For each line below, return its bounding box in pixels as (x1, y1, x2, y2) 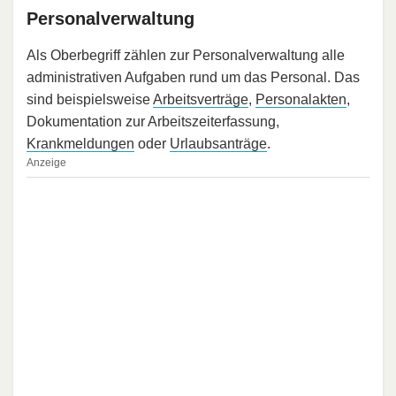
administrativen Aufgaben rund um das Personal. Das (27, 70, 360, 86)
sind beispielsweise (27, 92, 153, 108)
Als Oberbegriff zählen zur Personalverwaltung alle (27, 48, 345, 64)
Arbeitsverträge (153, 92, 248, 108)
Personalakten (255, 92, 346, 108)
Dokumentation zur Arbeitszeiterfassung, (27, 114, 279, 130)
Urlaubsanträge (170, 136, 267, 152)
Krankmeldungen (27, 136, 134, 152)
